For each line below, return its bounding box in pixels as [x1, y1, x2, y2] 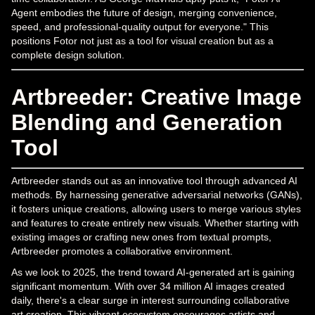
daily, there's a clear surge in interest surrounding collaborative [11, 294, 290, 306]
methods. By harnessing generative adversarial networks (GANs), [11, 188, 302, 200]
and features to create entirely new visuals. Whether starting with [11, 217, 299, 229]
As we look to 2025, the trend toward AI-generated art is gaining [11, 266, 295, 278]
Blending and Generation [11, 109, 283, 135]
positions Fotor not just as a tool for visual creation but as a [11, 34, 274, 46]
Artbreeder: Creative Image [11, 84, 302, 110]
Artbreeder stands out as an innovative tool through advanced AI [11, 174, 297, 186]
